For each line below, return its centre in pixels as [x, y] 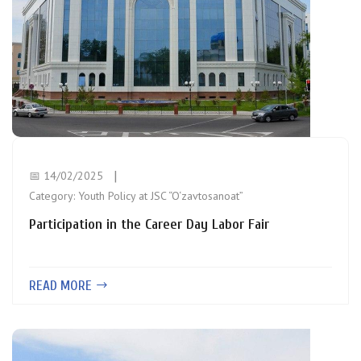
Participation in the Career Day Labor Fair [149, 224]
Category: [54, 196]
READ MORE [62, 286]
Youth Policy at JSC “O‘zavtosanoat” [161, 196]
